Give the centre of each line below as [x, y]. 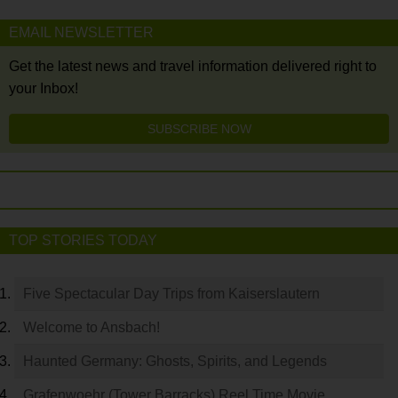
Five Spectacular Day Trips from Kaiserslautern [171, 294]
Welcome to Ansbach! [92, 327]
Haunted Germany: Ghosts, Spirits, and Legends [175, 361]
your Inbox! [44, 88]
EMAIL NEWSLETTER [81, 32]
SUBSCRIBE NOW [199, 129]
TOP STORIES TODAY [83, 240]
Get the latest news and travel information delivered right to [193, 66]
